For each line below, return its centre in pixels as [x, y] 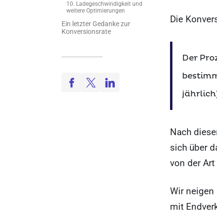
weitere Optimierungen [96, 11]
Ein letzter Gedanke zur [96, 24]
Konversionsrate [86, 31]
